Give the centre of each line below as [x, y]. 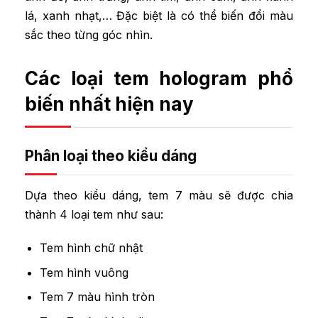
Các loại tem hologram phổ [159, 79]
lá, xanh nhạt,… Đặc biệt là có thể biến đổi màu [159, 16]
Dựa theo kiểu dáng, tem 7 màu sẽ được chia [159, 196]
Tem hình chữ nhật [91, 247]
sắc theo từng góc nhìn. [91, 35]
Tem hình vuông [84, 272]
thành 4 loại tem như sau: [94, 215]
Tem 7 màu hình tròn [97, 297]
